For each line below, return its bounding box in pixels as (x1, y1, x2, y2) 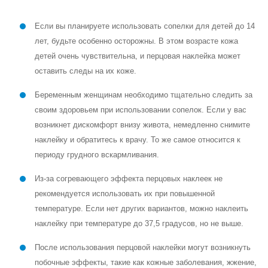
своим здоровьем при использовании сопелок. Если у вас (35, 105, 247, 114)
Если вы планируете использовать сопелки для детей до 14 (35, 22, 255, 31)
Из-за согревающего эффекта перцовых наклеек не (35, 174, 223, 183)
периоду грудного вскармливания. (35, 150, 160, 159)
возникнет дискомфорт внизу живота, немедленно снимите (35, 120, 251, 129)
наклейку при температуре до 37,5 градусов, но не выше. (35, 219, 244, 228)
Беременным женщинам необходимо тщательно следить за (35, 90, 253, 99)
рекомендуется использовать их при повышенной (35, 189, 215, 198)
